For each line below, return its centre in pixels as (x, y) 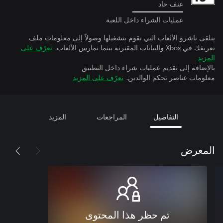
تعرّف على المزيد (98, 77)
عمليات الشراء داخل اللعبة (145, 19)
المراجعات (111, 116)
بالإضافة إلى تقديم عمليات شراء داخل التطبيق (148, 67)
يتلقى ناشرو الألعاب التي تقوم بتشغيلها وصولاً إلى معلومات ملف (122, 37)
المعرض (198, 151)
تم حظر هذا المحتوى (127, 215)
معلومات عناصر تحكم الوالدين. (171, 77)
